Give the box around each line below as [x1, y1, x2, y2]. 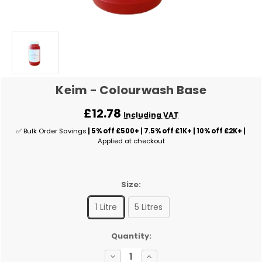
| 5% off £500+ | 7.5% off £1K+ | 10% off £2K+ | [87, 126, 246, 136]
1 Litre [95, 201, 117, 213]
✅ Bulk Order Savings [16, 126, 87, 136]
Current [9, 242, 42, 253]
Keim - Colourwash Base [56, 82, 206, 99]
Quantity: [111, 230, 151, 242]
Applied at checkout [97, 136, 165, 146]
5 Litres [135, 201, 163, 213]
